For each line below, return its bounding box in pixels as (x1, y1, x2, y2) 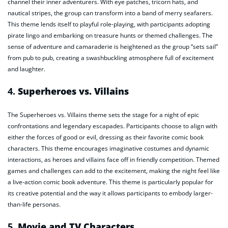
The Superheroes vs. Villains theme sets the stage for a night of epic (8, 110, 199, 120)
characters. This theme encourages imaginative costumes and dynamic (8, 144, 209, 153)
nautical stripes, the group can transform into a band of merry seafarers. (8, 8, 213, 17)
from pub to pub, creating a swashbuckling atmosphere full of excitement (8, 53, 214, 62)
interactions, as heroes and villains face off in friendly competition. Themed (8, 155, 219, 164)
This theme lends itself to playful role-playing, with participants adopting (8, 19, 210, 28)
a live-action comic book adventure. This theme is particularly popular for (8, 178, 213, 187)
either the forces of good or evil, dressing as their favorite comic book (8, 133, 204, 142)
